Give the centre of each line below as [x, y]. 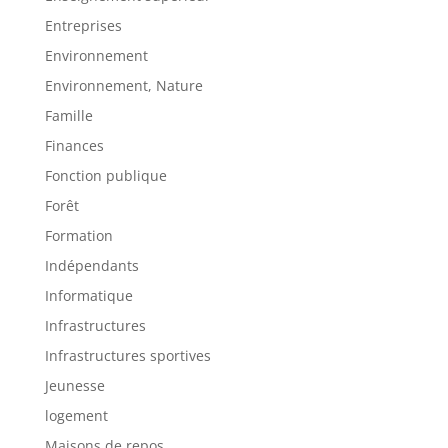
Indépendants [91, 265]
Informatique [88, 295]
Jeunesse [74, 385]
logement [76, 415]
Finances [74, 145]
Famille [68, 115]
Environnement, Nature [123, 85]
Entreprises [83, 25]
